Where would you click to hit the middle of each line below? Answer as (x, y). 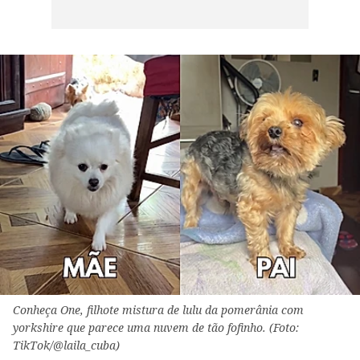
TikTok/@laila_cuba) (66, 346)
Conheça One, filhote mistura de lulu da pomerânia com (158, 310)
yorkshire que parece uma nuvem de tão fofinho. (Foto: (156, 328)
